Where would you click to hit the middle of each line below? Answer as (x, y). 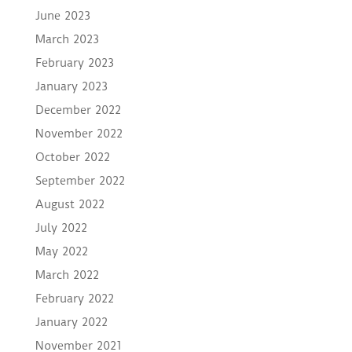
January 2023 (71, 87)
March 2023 (67, 40)
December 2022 (78, 110)
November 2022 (79, 134)
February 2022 (74, 299)
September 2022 (80, 181)
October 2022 (72, 158)
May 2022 (61, 252)
